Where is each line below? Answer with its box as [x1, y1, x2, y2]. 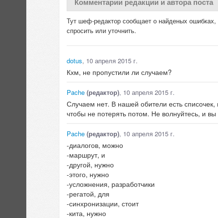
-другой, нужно [67, 160, 114, 170]
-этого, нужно [67, 169, 109, 180]
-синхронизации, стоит [67, 199, 139, 209]
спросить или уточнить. [67, 26, 136, 36]
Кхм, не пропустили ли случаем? [67, 67, 172, 77]
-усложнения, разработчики [67, 179, 155, 189]
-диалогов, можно [67, 140, 123, 150]
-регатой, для [67, 189, 109, 199]
